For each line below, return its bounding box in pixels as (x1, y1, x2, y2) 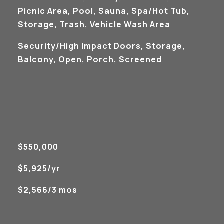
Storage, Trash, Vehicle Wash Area (17, 19, 170, 30)
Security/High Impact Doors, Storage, (17, 40, 185, 51)
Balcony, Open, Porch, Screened (17, 54, 162, 65)
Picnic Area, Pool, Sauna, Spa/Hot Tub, (17, 5, 190, 16)
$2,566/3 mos (17, 184, 77, 195)
